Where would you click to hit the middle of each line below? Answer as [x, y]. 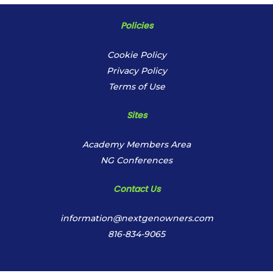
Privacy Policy [136, 71]
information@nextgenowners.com [136, 218]
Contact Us [136, 189]
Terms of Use [136, 87]
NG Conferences [136, 160]
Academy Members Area [136, 144]
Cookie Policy [136, 55]
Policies [136, 26]
